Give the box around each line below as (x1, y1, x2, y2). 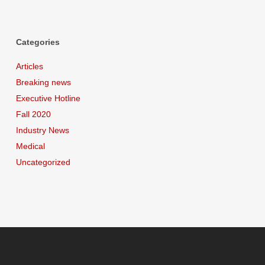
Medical (15, 141, 45, 151)
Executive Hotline (15, 93, 80, 103)
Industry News (15, 125, 69, 135)
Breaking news (15, 77, 71, 87)
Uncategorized (15, 157, 70, 167)
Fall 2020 (15, 109, 51, 119)
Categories (15, 37, 60, 47)
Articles (15, 61, 43, 71)
